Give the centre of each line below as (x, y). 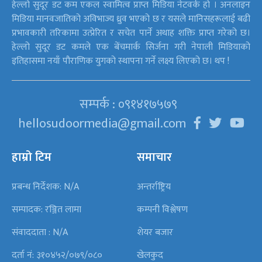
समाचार (154, 157)
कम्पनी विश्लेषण (162, 209)
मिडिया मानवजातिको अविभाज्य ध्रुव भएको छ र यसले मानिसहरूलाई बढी (131, 19)
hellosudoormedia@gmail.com (102, 123)
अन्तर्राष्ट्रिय (154, 187)
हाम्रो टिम (32, 157)
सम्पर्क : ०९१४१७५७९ (128, 104)
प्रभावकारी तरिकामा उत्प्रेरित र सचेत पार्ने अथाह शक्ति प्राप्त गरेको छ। (131, 33)
